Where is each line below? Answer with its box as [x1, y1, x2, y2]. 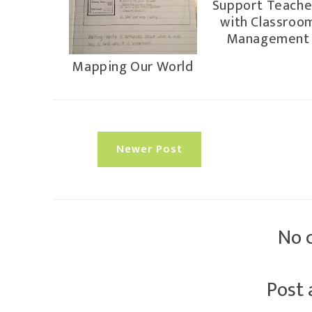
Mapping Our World [72, 54, 194, 79]
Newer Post [116, 139, 183, 159]
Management [226, 27, 310, 51]
